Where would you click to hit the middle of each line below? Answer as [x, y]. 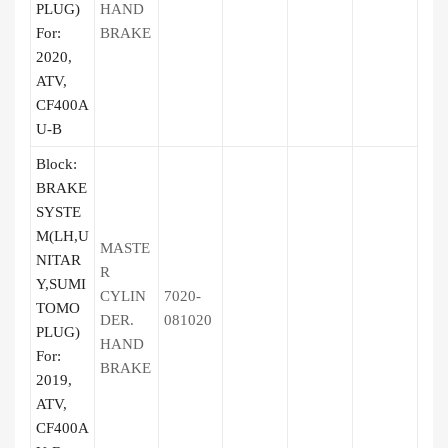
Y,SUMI [61, 284]
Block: [56, 164]
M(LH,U [62, 236]
